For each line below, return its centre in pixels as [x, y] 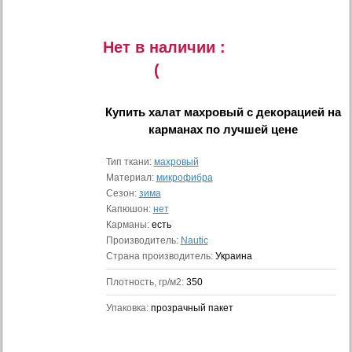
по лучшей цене [250, 129]
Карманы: [128, 225]
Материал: [131, 178]
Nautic [194, 240]
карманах [175, 129]
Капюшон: [129, 209]
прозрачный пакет [192, 308]
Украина [233, 256]
